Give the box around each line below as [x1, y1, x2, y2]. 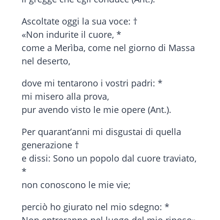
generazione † [22, 139, 79, 151]
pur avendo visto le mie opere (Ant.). [22, 104, 171, 116]
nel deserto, [22, 55, 70, 67]
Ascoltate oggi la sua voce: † [22, 15, 137, 27]
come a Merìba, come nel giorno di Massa [22, 42, 195, 54]
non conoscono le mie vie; [22, 179, 131, 191]
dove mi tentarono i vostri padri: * [22, 77, 163, 89]
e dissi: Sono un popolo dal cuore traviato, [22, 152, 196, 165]
